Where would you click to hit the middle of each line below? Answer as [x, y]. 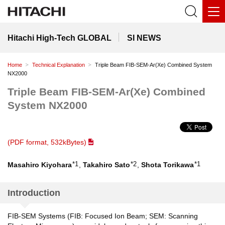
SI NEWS [144, 38]
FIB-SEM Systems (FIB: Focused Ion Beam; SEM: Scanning [103, 216]
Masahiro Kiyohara [40, 165]
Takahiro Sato [106, 165]
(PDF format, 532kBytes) [47, 142]
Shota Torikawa [167, 165]
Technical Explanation [59, 65]
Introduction [34, 193]
